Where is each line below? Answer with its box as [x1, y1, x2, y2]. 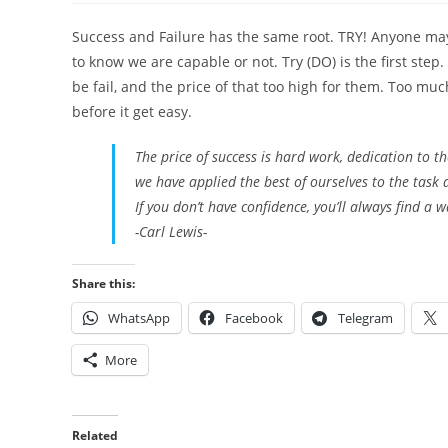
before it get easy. [72, 102, 192, 121]
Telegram [338, 309, 393, 327]
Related [72, 427, 118, 444]
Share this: [72, 275, 135, 292]
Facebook [225, 309, 283, 327]
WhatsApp [108, 309, 170, 327]
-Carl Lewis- [135, 222, 207, 241]
